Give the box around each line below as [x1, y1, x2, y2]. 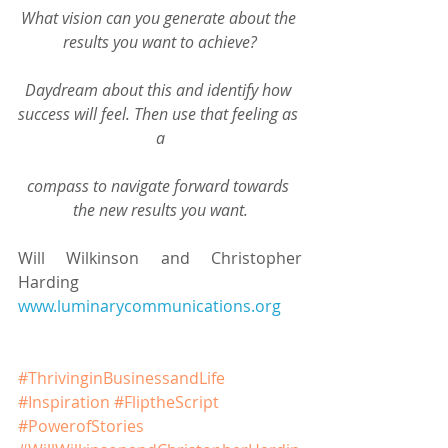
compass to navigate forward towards [27, 174, 293, 197]
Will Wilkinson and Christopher [18, 246, 302, 269]
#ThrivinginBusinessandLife [18, 366, 225, 389]
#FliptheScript [114, 390, 219, 413]
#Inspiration [18, 390, 110, 413]
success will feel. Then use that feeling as [18, 102, 302, 125]
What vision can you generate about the [20, 6, 300, 29]
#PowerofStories [18, 414, 144, 437]
